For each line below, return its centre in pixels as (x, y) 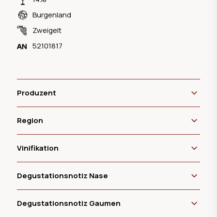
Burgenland (52, 15)
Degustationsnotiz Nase (62, 175)
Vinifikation (38, 148)
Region (30, 120)
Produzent (37, 93)
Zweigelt (47, 30)
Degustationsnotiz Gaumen (69, 203)
